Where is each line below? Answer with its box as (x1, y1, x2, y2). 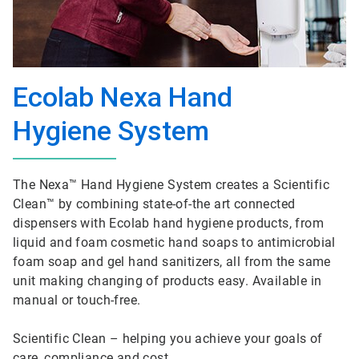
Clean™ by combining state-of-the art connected (13, 196, 296, 212)
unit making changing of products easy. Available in (13, 273, 322, 288)
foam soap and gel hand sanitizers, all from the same (13, 254, 331, 269)
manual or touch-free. (13, 292, 141, 308)
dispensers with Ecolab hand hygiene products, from (13, 216, 324, 231)
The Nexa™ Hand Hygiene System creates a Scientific (13, 177, 329, 192)
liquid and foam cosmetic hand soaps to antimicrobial (13, 235, 336, 250)
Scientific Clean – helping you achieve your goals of (13, 331, 323, 346)
